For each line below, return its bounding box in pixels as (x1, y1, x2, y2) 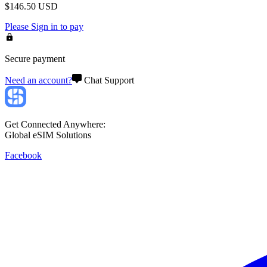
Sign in (31, 21, 58, 32)
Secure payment (5, 53, 65, 64)
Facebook (5, 150, 42, 160)
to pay (58, 21, 83, 32)
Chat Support (84, 74, 134, 85)
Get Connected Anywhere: (5, 119, 105, 129)
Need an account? (5, 74, 72, 85)
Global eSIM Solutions (5, 129, 91, 140)
